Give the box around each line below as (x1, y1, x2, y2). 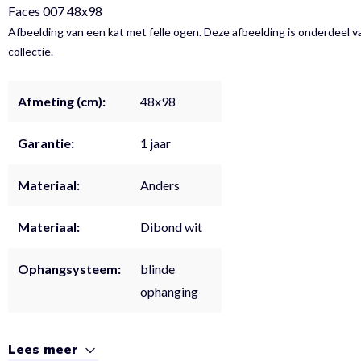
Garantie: (18, 135, 74, 151)
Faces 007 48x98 (8, 2, 102, 19)
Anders (140, 176, 180, 193)
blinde (140, 260, 175, 276)
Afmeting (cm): (18, 93, 106, 109)
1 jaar (140, 135, 171, 151)
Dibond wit (140, 218, 202, 234)
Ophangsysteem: (18, 260, 121, 276)
